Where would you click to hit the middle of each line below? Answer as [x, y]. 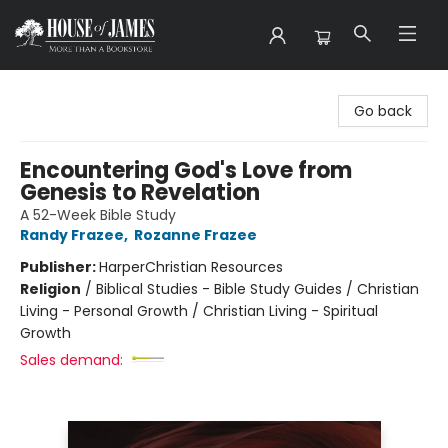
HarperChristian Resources [191, 267]
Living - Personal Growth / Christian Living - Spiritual [199, 311]
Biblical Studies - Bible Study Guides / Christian [257, 289]
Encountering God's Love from [186, 170]
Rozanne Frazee [195, 235]
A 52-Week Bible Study [98, 215]
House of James [71, 89]
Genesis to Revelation [140, 192]
